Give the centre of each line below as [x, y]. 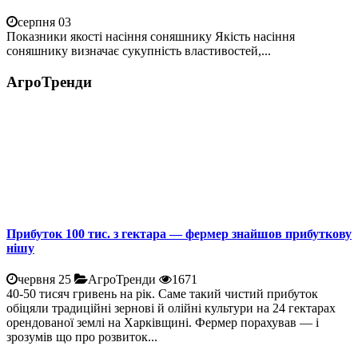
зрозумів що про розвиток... [82, 336]
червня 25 [44, 279]
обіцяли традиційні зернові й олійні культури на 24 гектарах [171, 308]
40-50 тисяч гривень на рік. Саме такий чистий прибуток [162, 293]
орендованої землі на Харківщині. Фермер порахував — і [163, 322]
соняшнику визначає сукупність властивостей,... [139, 50]
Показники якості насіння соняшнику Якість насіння [151, 36]
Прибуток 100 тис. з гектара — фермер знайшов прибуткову [179, 233]
